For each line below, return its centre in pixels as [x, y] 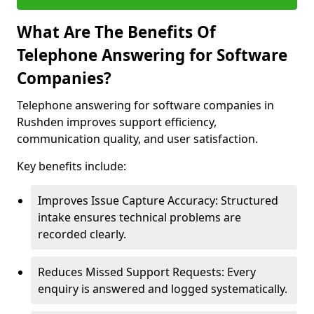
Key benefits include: [71, 166]
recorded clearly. [82, 234]
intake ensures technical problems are [139, 217]
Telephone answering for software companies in [145, 105]
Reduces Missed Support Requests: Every [147, 272]
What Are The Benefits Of [116, 32]
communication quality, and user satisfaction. [137, 139]
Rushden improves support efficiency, [117, 122]
